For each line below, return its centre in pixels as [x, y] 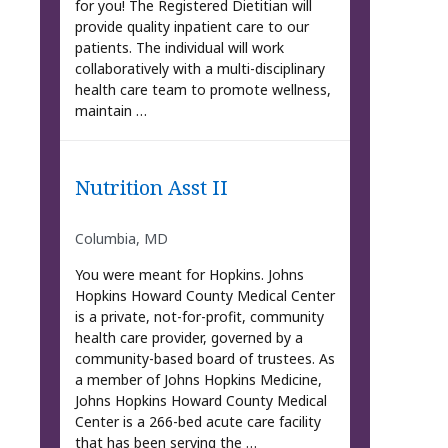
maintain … [110, 110]
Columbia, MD [121, 239]
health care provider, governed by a [188, 338]
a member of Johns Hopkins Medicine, [198, 380]
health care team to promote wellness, [202, 89]
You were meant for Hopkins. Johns [189, 275]
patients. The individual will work [179, 47]
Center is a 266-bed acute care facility [197, 422]
